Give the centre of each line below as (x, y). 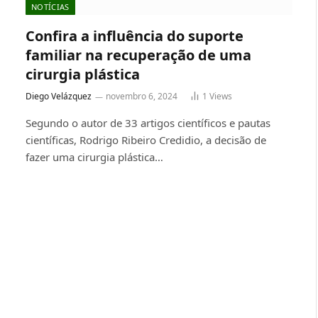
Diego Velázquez (59, 96)
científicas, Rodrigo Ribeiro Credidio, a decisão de (146, 139)
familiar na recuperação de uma (138, 55)
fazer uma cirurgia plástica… (94, 157)
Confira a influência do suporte (135, 35)
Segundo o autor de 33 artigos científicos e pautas (148, 122)
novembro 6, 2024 (142, 96)
